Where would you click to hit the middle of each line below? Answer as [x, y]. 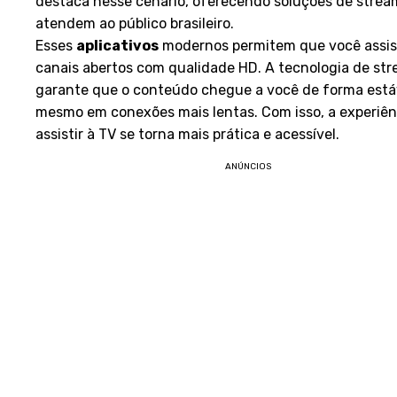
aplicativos [117, 46]
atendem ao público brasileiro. [135, 23]
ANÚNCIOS [248, 167]
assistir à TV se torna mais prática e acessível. [187, 134]
